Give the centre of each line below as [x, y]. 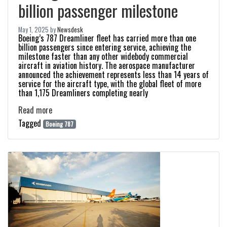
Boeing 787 [59, 124]
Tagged [31, 123]
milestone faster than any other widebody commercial [103, 56]
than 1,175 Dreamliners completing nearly [83, 93]
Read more [35, 110]
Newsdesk [70, 30]
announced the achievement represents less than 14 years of [113, 74]
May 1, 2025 [33, 30]
